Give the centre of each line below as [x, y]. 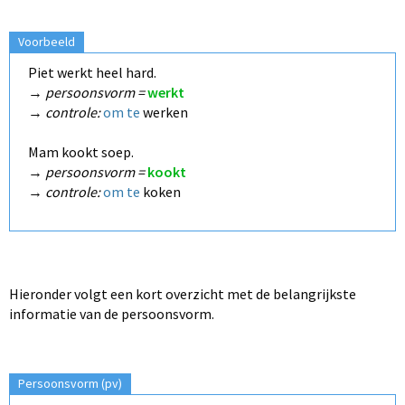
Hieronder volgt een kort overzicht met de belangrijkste [183, 293]
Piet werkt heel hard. [92, 72]
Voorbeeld [47, 41]
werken [164, 112]
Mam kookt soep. [81, 151]
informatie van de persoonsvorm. [112, 313]
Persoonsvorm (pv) [70, 383]
